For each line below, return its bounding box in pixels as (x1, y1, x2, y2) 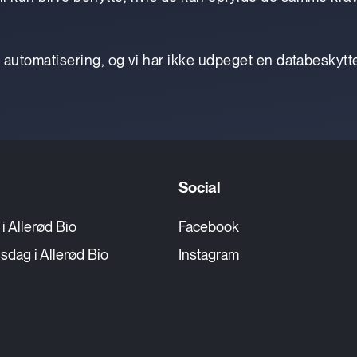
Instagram (178, 246, 239, 263)
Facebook (178, 218, 239, 235)
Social (178, 178, 220, 197)
